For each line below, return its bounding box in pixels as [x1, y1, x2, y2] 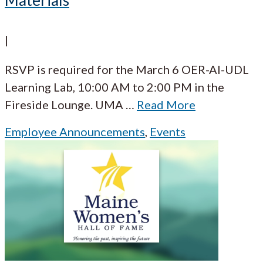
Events [150, 124, 186, 139]
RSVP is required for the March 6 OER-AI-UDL [5, 62, 249, 76]
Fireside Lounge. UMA [5, 97, 123, 112]
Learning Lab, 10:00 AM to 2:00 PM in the [5, 79, 224, 94]
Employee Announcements [5, 124, 145, 139]
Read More [137, 97, 195, 112]
